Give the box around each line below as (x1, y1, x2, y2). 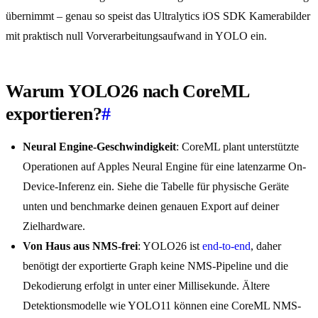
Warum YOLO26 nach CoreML (6, 81, 249, 102)
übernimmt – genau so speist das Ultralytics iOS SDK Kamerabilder (6, 10, 310, 23)
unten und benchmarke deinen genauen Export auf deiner (23, 200, 279, 213)
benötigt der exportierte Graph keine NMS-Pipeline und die (23, 260, 288, 273)
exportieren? (6, 104, 102, 125)
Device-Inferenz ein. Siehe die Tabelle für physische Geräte (23, 180, 289, 193)
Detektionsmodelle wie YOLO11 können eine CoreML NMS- (23, 300, 301, 312)
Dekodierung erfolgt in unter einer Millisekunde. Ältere (23, 280, 270, 292)
